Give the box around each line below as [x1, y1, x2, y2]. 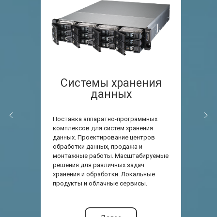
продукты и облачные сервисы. [53, 179, 147, 187]
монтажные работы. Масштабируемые [53, 152, 169, 159]
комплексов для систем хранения [53, 124, 153, 132]
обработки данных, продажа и [53, 142, 142, 150]
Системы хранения [60, 76, 162, 90]
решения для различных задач [53, 161, 144, 169]
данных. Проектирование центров [53, 133, 155, 141]
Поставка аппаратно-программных [53, 115, 157, 123]
